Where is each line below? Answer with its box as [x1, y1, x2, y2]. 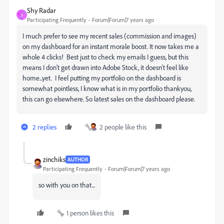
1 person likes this [66, 208, 114, 217]
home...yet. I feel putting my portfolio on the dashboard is [22, 73, 181, 82]
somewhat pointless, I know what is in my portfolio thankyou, [22, 84, 191, 92]
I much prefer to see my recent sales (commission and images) [22, 31, 196, 40]
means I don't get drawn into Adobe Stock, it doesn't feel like [22, 63, 188, 71]
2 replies [32, 122, 56, 131]
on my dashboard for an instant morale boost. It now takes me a [22, 42, 199, 50]
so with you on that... [38, 180, 95, 189]
